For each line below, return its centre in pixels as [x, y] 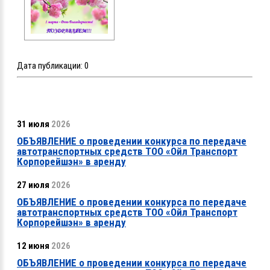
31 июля [33, 124]
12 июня [33, 246]
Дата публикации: [51, 66]
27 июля [33, 185]
